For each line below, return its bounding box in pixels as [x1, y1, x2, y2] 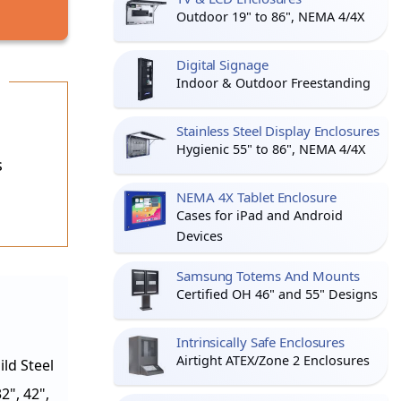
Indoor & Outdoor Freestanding [176, 74, 371, 91]
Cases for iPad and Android [176, 207, 343, 224]
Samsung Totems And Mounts [176, 267, 360, 285]
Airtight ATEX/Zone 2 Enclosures [176, 352, 370, 369]
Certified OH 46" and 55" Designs [176, 286, 378, 303]
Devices [176, 227, 223, 244]
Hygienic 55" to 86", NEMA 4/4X [176, 141, 365, 158]
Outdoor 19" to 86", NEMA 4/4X [176, 8, 364, 25]
